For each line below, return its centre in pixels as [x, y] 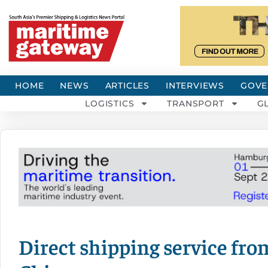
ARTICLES [127, 86]
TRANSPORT [196, 103]
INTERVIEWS [195, 86]
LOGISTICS [110, 103]
